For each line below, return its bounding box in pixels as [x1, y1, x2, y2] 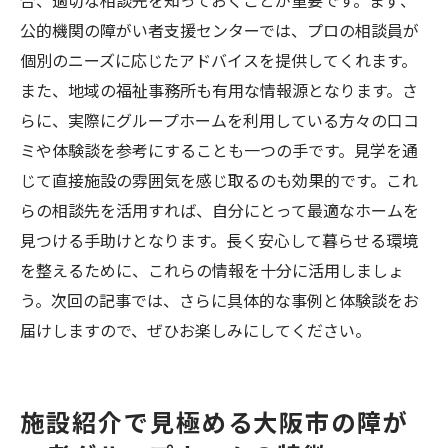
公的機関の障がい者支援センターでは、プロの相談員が [20, 18, 419, 42]
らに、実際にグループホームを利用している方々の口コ [20, 108, 419, 132]
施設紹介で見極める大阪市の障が [20, 404, 410, 439]
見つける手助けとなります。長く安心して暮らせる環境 [20, 228, 418, 252]
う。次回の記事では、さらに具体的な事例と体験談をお [20, 288, 419, 312]
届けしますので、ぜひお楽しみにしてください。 [20, 318, 371, 342]
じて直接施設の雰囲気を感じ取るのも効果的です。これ [20, 168, 418, 192]
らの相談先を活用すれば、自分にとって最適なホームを [20, 198, 419, 222]
